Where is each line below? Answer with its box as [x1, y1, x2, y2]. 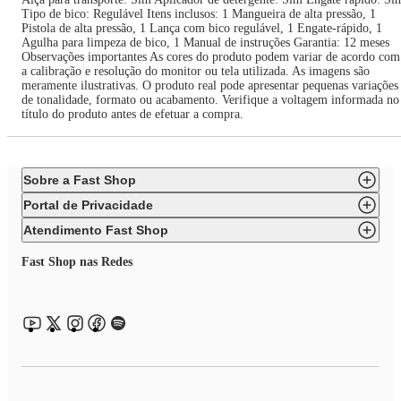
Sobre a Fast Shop [23, 173, 136, 187]
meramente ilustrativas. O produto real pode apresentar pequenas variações [21, 79, 398, 92]
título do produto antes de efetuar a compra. [21, 107, 243, 121]
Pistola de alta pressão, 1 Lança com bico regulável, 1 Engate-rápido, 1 [21, 21, 382, 35]
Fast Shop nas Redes [21, 255, 132, 269]
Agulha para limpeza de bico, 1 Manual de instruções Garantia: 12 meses [21, 36, 389, 49]
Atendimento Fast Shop [23, 223, 168, 237]
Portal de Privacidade [23, 198, 153, 212]
